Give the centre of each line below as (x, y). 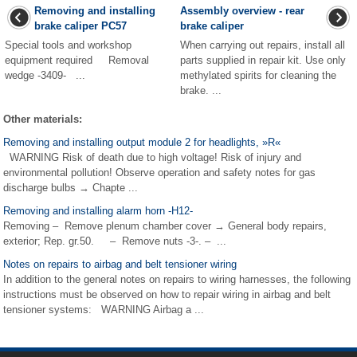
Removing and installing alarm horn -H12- (98, 211)
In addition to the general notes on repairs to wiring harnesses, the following (177, 279)
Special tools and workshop (68, 45)
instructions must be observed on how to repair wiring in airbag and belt (167, 294)
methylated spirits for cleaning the (258, 75)
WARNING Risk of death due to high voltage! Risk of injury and (152, 157)
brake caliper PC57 (80, 26)
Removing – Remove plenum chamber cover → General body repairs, (165, 226)
